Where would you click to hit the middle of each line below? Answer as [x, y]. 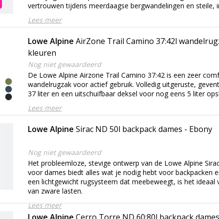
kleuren [42, 53]
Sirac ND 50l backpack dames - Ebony [144, 129]
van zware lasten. [55, 191]
